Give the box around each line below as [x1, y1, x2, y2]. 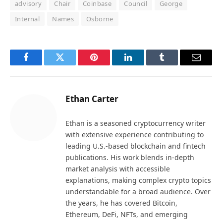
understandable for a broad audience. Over [65, 186, 211, 196]
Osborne [86, 14, 113, 23]
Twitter [59, 60, 85, 69]
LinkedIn [127, 60, 160, 69]
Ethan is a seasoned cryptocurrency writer [65, 118, 206, 128]
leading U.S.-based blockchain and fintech [65, 141, 206, 151]
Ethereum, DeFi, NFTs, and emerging [65, 209, 188, 219]
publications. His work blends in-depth [65, 152, 194, 162]
